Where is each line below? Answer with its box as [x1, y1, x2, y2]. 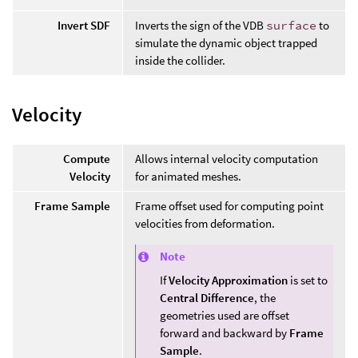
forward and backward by [160, 324, 289, 340]
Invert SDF [58, 17, 110, 33]
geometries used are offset [160, 307, 289, 323]
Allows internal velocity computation [135, 151, 318, 167]
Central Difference [160, 289, 254, 305]
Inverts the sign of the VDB [135, 17, 266, 33]
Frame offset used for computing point [135, 198, 324, 214]
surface [266, 17, 316, 33]
